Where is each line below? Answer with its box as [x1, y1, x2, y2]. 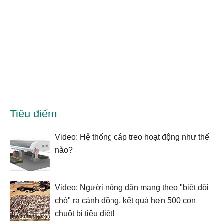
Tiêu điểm [10, 107, 57, 120]
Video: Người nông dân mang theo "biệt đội [55, 183, 209, 192]
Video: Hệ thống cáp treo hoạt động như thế [55, 132, 209, 141]
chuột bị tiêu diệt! [55, 209, 114, 218]
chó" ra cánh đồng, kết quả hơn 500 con [55, 196, 196, 205]
